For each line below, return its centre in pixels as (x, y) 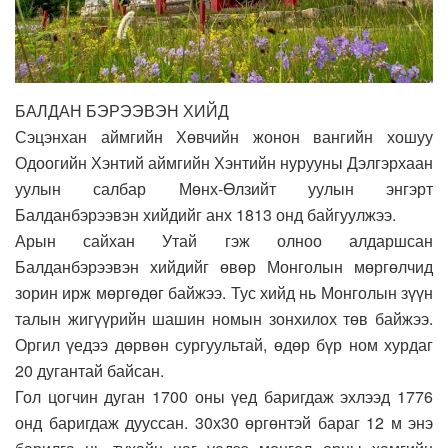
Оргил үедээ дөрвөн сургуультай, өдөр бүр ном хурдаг (224, 344)
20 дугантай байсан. (89, 370)
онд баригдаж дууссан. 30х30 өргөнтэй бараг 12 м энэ (224, 422)
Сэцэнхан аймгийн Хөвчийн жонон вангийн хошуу (224, 136)
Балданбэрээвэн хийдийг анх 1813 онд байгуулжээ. (205, 214)
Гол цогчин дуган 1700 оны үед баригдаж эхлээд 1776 (224, 396)
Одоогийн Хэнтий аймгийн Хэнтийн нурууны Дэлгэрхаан (224, 162)
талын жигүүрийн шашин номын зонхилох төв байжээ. (224, 318)
